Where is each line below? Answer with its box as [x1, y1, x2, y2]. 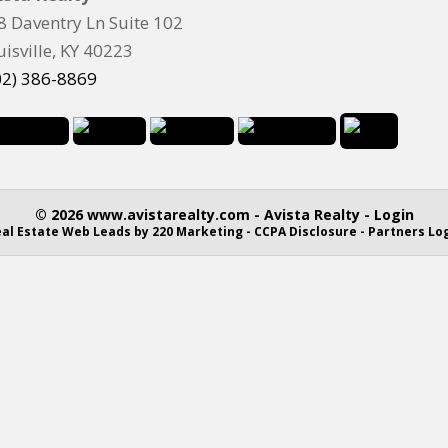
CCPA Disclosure [253, 223, 357, 240]
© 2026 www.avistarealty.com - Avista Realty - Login [34, 205, 414, 224]
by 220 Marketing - [130, 223, 254, 240]
